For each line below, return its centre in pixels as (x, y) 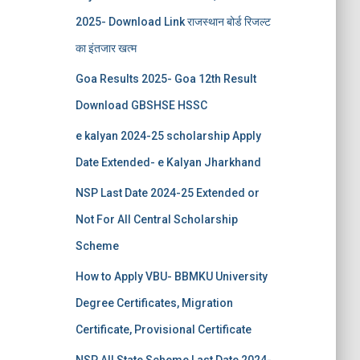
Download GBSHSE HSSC (141, 105)
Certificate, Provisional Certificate (163, 329)
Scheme (97, 246)
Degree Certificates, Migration (154, 303)
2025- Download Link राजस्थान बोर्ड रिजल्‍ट (173, 22)
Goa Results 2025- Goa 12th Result (166, 79)
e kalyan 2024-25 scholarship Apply (168, 136)
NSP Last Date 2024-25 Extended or (167, 193)
